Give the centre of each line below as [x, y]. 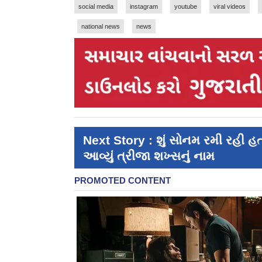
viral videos [230, 6]
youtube [186, 6]
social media [96, 6]
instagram [144, 6]
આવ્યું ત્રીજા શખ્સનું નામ [149, 156]
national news [101, 26]
